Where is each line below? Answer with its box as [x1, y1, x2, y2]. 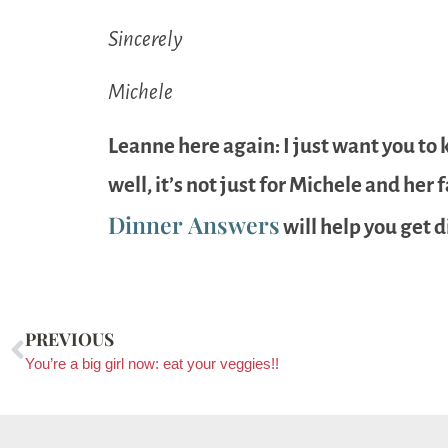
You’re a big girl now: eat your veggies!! [25, 355, 279, 373]
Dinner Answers [108, 208, 280, 240]
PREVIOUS [25, 327, 114, 351]
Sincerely [108, 27, 182, 51]
